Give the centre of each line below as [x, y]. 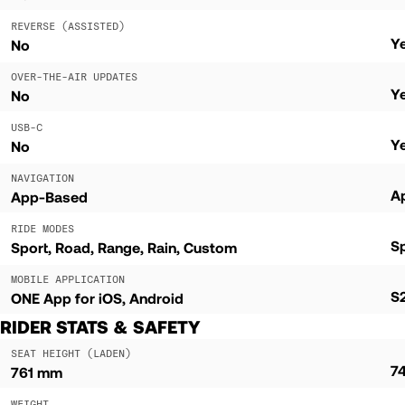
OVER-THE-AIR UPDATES [74, 76]
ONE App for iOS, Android [97, 297]
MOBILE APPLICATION [68, 278]
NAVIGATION [42, 177]
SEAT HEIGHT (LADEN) [71, 353]
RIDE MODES [42, 228]
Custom [210, 247]
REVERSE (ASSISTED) [68, 25]
